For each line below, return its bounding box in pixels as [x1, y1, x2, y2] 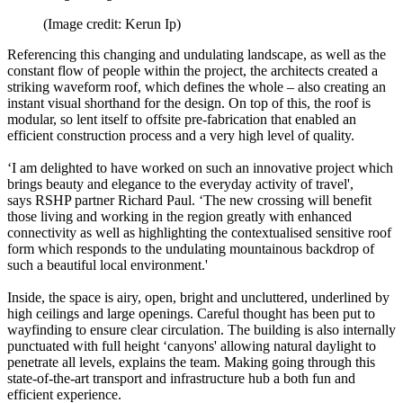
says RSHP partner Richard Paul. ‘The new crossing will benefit [7, 192, 372, 208]
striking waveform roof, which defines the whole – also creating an [7, 78, 386, 94]
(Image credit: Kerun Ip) [43, 15, 181, 31]
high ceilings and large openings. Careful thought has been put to [7, 305, 375, 321]
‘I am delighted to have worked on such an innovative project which [7, 159, 393, 175]
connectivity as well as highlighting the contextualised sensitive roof [7, 224, 391, 240]
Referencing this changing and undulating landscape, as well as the [7, 46, 386, 62]
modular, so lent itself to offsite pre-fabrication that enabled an [7, 111, 356, 127]
